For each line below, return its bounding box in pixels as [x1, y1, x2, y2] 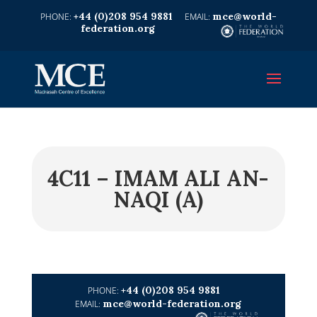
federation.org [81, 22, 156, 35]
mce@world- [212, 10, 277, 23]
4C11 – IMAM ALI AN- [47, 165, 270, 192]
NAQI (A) [113, 186, 204, 213]
